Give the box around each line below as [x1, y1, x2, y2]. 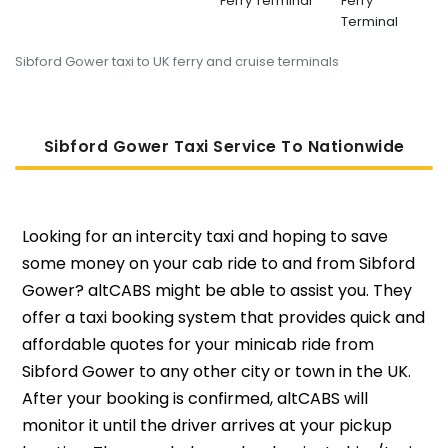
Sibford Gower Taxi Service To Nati [43, 135, 343, 157]
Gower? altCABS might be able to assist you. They [21, 278, 412, 302]
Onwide [342, 135, 405, 157]
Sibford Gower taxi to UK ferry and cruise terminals [15, 51, 339, 71]
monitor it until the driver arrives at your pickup [21, 413, 392, 437]
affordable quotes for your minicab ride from [21, 332, 374, 356]
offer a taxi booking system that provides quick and [21, 305, 425, 329]
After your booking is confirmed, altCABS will [21, 386, 368, 410]
